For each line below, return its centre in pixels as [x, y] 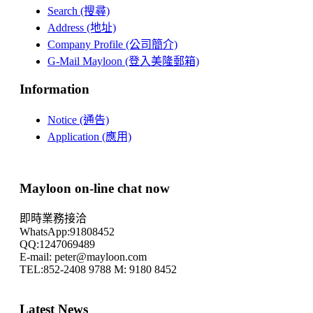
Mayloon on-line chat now [94, 188]
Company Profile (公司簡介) [112, 45]
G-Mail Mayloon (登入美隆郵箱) [123, 61]
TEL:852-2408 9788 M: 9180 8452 [98, 270]
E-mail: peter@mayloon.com [83, 257]
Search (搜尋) [78, 11]
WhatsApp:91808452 [67, 232]
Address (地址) [81, 28]
